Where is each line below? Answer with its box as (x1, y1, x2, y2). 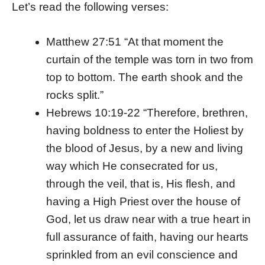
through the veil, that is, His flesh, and (46, 177, 235, 190)
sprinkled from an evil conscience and (46, 248, 238, 261)
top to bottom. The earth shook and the (46, 70, 243, 83)
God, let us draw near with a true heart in (46, 212, 251, 225)
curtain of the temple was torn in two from (46, 53, 253, 66)
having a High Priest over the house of (46, 195, 240, 208)
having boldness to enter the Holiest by (46, 124, 244, 137)
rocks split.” (46, 88, 104, 101)
